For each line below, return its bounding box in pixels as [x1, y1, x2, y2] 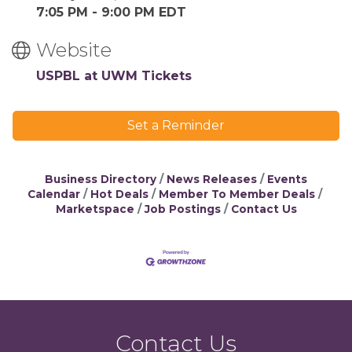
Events [267, 173, 307, 185]
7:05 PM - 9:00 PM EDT [36, 5, 186, 20]
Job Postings [144, 203, 221, 215]
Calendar [27, 188, 80, 200]
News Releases [167, 173, 257, 185]
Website [36, 38, 112, 61]
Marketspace [55, 203, 134, 215]
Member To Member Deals [158, 188, 315, 200]
